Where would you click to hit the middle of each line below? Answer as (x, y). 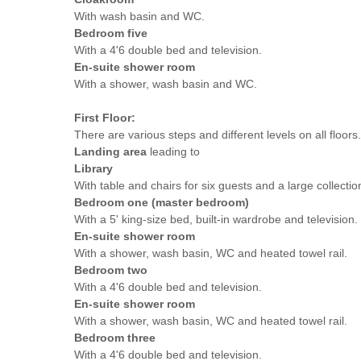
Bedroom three (115, 337)
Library (93, 168)
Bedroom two (111, 270)
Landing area (110, 151)
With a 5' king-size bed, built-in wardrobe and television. (216, 219)
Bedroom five (111, 33)
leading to (173, 151)
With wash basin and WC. (139, 16)
